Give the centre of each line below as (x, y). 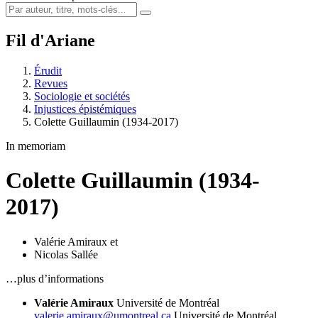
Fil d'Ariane (50, 40)
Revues (51, 83)
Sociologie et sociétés (82, 96)
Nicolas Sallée (66, 254)
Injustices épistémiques (85, 109)
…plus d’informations (55, 278)
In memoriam (35, 146)
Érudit (48, 70)
